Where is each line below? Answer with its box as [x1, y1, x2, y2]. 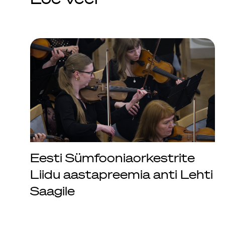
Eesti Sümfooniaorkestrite [30, 150, 195, 165]
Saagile [30, 183, 75, 198]
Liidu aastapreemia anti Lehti [30, 167, 213, 181]
